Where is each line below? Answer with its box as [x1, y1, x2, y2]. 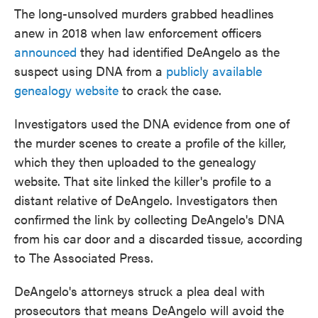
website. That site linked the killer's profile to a [14, 172, 272, 190]
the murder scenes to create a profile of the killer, [14, 133, 286, 151]
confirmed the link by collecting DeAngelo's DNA [14, 210, 285, 228]
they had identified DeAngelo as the [77, 43, 280, 60]
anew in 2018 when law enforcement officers [14, 23, 262, 41]
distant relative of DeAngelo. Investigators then [14, 191, 278, 209]
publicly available [166, 62, 262, 79]
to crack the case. [119, 81, 221, 99]
